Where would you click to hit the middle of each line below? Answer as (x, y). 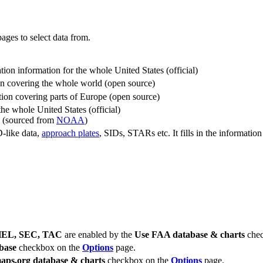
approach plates (70, 133)
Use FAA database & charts (190, 234)
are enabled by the (98, 234)
